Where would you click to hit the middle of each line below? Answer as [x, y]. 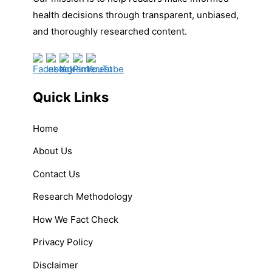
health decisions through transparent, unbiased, [136, 15]
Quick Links [71, 97]
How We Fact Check [76, 219]
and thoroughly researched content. [110, 31]
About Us [53, 151]
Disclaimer [56, 265]
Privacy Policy [63, 242]
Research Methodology [83, 197]
